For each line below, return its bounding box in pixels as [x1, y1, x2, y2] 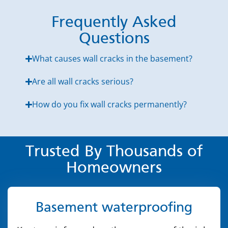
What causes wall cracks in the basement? [32, 52, 193, 64]
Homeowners [66, 160, 162, 176]
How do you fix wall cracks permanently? [32, 98, 187, 110]
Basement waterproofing [36, 201, 192, 215]
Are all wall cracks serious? [32, 75, 134, 87]
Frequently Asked [51, 15, 177, 31]
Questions [78, 31, 150, 47]
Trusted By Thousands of [25, 144, 203, 160]
